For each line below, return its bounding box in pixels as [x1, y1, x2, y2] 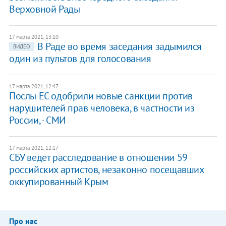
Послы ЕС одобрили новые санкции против [9, 89, 193, 103]
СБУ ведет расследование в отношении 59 [9, 151, 188, 164]
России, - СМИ [9, 114, 66, 127]
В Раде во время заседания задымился [37, 40, 202, 53]
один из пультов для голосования [9, 52, 151, 66]
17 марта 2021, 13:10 [9, 33, 59, 41]
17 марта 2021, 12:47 [9, 83, 59, 90]
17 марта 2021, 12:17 [9, 144, 59, 152]
